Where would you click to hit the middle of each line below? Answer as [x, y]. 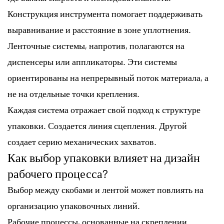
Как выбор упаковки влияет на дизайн [104, 157]
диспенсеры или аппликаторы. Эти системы [92, 61]
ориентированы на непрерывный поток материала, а [108, 77]
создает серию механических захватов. [82, 141]
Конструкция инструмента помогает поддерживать [105, 13]
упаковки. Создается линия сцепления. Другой [97, 125]
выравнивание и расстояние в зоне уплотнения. [99, 29]
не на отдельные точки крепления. [73, 93]
